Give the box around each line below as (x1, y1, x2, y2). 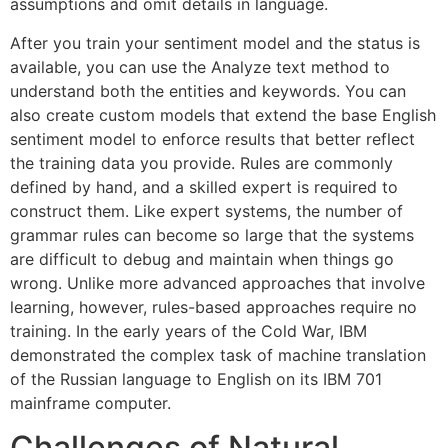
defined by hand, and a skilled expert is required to (10, 176, 398, 197)
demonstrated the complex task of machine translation (10, 344, 426, 365)
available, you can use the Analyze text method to (10, 56, 390, 77)
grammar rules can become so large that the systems (10, 224, 414, 245)
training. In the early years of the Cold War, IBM (10, 320, 367, 341)
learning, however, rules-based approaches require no (10, 296, 417, 317)
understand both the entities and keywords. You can (10, 80, 406, 101)
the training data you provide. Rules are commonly (10, 152, 393, 173)
